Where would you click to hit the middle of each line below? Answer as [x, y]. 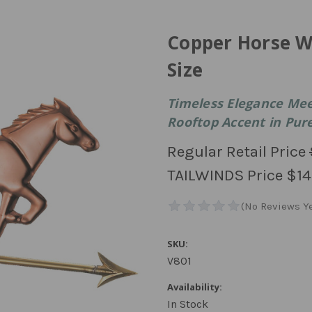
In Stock [188, 304]
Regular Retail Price [238, 151]
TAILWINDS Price [227, 175]
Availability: [195, 287]
